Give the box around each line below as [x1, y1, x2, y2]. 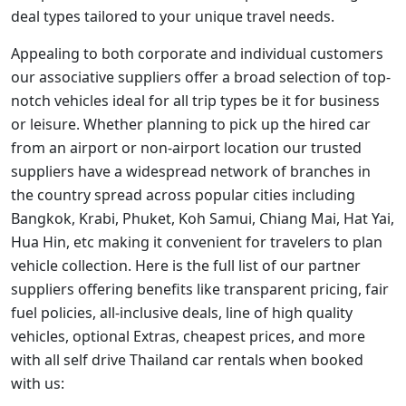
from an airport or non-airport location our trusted [11, 138, 362, 158]
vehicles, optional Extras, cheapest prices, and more [11, 326, 365, 346]
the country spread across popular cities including [11, 185, 355, 205]
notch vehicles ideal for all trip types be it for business [11, 91, 380, 111]
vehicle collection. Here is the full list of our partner [11, 256, 361, 275]
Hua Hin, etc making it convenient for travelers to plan [11, 232, 382, 252]
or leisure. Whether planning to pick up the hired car [11, 114, 371, 134]
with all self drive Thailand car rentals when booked [11, 350, 363, 370]
